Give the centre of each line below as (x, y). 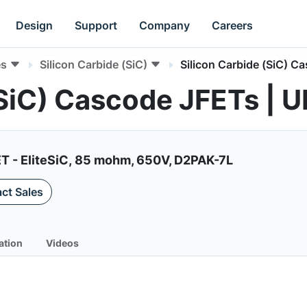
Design (35, 25)
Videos (62, 243)
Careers (233, 25)
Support (96, 25)
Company (165, 25)
